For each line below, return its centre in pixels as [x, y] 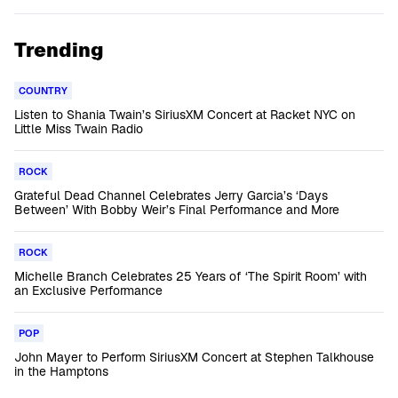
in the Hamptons [61, 371]
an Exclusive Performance [88, 291]
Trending [59, 50]
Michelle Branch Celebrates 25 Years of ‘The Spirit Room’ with [191, 276]
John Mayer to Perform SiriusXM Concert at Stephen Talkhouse [194, 357]
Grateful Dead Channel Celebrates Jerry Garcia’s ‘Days [171, 195]
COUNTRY [43, 91]
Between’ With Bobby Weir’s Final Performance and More [177, 210]
